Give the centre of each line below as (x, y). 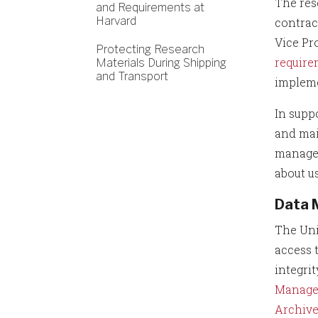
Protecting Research (150, 49)
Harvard (116, 21)
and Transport (132, 76)
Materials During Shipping (161, 63)
